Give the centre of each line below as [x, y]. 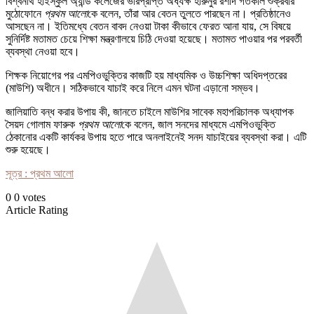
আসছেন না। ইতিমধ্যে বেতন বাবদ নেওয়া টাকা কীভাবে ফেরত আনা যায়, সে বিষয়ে [148, 27]
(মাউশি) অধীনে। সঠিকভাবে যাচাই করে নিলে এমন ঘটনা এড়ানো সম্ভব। [133, 88]
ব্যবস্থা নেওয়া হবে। [43, 52]
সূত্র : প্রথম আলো [40, 174]
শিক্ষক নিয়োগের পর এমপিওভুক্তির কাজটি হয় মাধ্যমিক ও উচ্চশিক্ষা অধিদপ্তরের [146, 76]
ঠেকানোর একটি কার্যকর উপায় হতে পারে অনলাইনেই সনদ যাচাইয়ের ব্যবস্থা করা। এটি [156, 137]
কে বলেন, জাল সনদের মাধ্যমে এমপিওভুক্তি [198, 125]
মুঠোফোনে [25, 14]
